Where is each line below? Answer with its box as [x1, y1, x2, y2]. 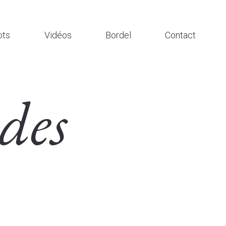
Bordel [105, 30, 131, 40]
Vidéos [44, 30, 72, 40]
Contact [165, 30, 196, 40]
